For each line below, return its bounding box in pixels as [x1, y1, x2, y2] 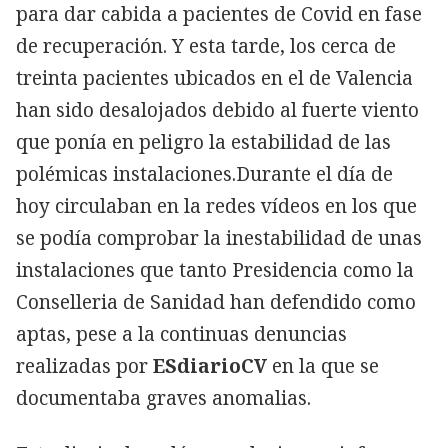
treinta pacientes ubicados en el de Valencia [16, 64, 413, 91]
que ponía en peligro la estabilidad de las [16, 128, 391, 155]
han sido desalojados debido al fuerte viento [16, 96, 419, 123]
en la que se [267, 352, 379, 379]
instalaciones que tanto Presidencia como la [16, 256, 414, 283]
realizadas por [16, 352, 148, 379]
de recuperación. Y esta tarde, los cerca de [16, 32, 396, 59]
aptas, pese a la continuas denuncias [16, 320, 347, 347]
